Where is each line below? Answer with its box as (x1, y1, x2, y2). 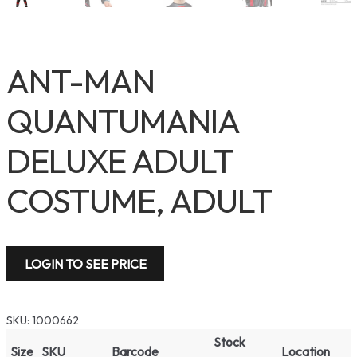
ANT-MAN (6, 59, 155, 102)
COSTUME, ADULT (6, 178, 272, 222)
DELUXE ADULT (6, 139, 233, 182)
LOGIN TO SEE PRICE (24, 255, 147, 272)
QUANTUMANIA (6, 99, 239, 142)
